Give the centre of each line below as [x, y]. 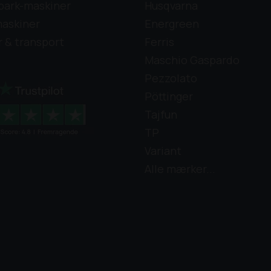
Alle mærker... [180, 169]
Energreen [172, 24]
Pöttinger [169, 96]
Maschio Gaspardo [192, 60]
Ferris [159, 42]
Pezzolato [171, 78]
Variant [163, 151]
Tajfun [161, 115]
